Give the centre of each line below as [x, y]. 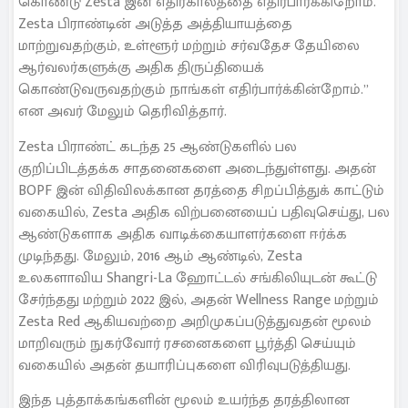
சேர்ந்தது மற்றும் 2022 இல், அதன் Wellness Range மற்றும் [199, 300]
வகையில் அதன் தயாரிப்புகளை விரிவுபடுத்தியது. [184, 365]
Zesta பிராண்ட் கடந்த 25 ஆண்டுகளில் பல [158, 147]
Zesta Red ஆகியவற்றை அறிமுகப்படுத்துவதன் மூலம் [195, 321]
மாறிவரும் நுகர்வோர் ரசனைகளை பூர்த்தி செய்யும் [187, 343]
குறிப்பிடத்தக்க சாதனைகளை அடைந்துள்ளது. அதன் [197, 168]
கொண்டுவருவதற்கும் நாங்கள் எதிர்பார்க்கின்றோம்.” [194, 90]
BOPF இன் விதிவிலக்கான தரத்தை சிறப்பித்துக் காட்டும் [201, 190]
